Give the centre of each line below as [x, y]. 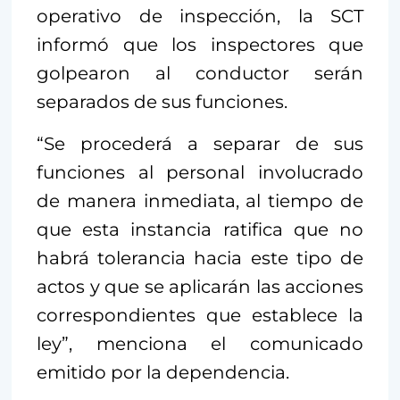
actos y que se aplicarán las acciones [200, 287]
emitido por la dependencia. [163, 372]
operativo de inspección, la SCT [200, 16]
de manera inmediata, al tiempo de [200, 201]
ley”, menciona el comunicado [200, 344]
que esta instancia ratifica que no [200, 229]
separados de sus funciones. [162, 102]
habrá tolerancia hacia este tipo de [200, 258]
